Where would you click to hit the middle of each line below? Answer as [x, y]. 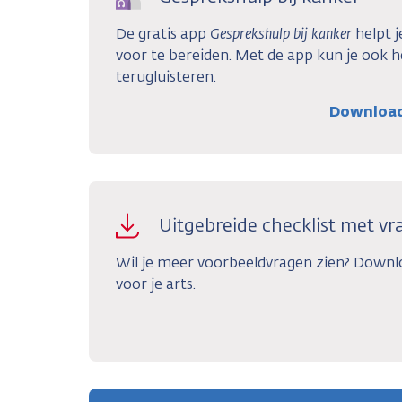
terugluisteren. [166, 76]
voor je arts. [156, 284]
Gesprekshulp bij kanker [281, 33]
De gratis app [163, 33]
